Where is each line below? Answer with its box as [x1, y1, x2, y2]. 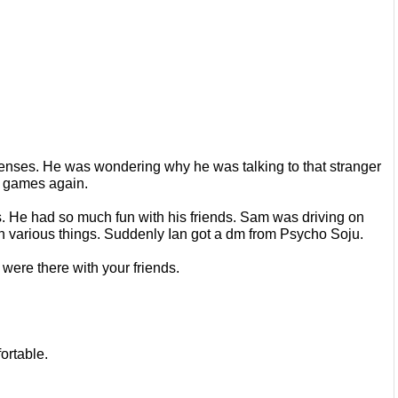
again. [49, 175, 88, 191]
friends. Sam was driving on [190, 209, 364, 225]
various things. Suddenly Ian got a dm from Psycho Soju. [9, 226, 363, 242]
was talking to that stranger [213, 158, 381, 174]
